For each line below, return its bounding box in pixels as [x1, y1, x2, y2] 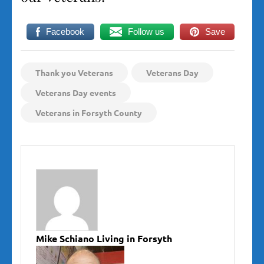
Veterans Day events [35, 87, 116, 98]
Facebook [46, 27, 85, 37]
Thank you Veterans [35, 67, 113, 78]
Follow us [127, 27, 164, 37]
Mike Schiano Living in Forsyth [36, 232, 172, 245]
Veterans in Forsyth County [35, 107, 142, 118]
